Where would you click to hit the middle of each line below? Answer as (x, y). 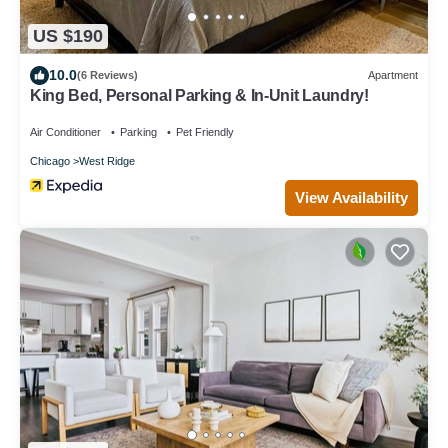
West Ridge (107, 160)
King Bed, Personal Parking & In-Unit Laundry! (199, 95)
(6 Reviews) (107, 75)
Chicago (50, 160)
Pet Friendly (205, 131)
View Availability (351, 197)
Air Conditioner (65, 131)
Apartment (393, 75)
